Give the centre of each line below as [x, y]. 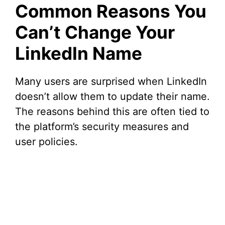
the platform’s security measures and [102, 127]
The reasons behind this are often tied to [112, 112]
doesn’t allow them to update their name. [113, 97]
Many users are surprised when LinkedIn [111, 82]
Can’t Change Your [95, 32]
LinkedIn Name [79, 53]
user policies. [46, 142]
